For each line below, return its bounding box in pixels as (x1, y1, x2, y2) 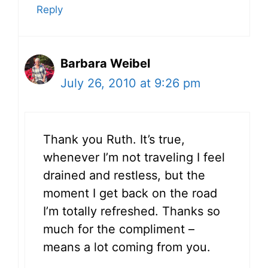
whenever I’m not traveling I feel (43, 150, 225, 165)
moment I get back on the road (43, 185, 217, 200)
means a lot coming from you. (43, 239, 211, 254)
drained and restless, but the (43, 167, 205, 182)
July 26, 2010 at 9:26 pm (60, 75, 200, 90)
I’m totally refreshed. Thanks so (43, 203, 220, 218)
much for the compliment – (43, 221, 194, 236)
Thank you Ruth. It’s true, (43, 132, 185, 147)
